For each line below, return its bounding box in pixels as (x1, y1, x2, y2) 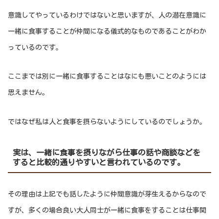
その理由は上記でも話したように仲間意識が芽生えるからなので (8, 191, 206, 198)
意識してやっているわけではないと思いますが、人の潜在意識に (8, 11, 206, 19)
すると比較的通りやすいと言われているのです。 (12, 158, 185, 167)
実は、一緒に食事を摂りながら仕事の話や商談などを (12, 149, 200, 157)
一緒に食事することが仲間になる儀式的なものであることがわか (8, 27, 206, 35)
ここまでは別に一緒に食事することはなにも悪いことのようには (8, 73, 206, 80)
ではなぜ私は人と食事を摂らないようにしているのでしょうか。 (8, 118, 206, 125)
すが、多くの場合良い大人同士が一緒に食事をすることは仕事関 (8, 207, 206, 214)
